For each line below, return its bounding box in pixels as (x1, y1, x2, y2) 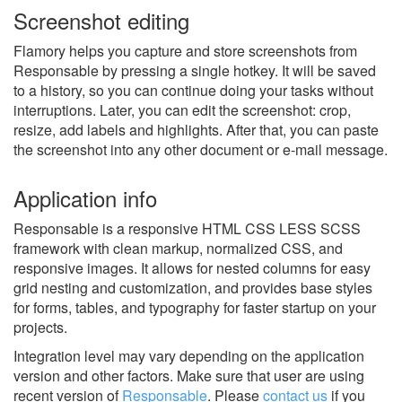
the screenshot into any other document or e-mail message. (13, 138, 388, 160)
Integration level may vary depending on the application (13, 345, 364, 366)
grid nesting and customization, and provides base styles (13, 276, 372, 298)
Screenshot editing (13, 4, 189, 36)
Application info (13, 181, 157, 214)
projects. (13, 316, 67, 337)
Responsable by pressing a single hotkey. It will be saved (13, 59, 376, 81)
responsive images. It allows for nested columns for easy (13, 257, 371, 278)
